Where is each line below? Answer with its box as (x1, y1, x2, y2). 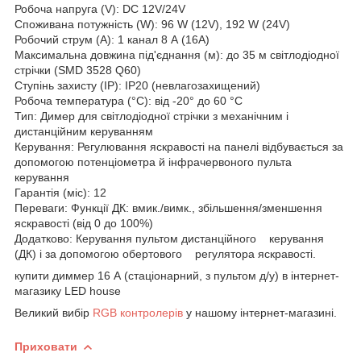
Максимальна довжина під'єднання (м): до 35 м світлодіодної (15, 48, 339, 61)
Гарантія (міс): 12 (15, 185, 106, 199)
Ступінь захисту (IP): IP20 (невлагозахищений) (15, 78, 260, 92)
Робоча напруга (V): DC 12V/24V (15, 2, 185, 15)
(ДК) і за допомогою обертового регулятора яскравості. (15, 247, 316, 260)
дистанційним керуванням (15, 124, 153, 138)
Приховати (15, 339, 77, 353)
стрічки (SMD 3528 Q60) (15, 63, 141, 77)
